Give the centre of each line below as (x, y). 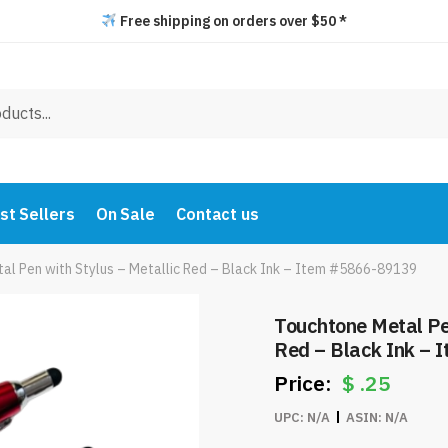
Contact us (217, 214)
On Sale (125, 214)
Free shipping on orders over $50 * (231, 21)
